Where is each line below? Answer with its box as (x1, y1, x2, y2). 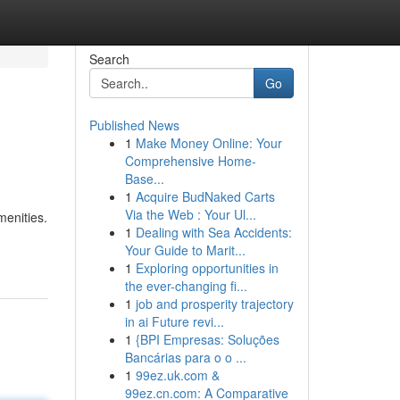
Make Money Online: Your (135, 134, 282, 152)
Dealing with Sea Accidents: (135, 223, 292, 241)
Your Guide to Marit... (124, 241, 246, 259)
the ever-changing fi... (124, 277, 247, 295)
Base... (124, 170, 164, 187)
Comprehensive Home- (124, 152, 256, 170)
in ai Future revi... (124, 312, 224, 330)
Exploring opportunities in (135, 259, 279, 277)
